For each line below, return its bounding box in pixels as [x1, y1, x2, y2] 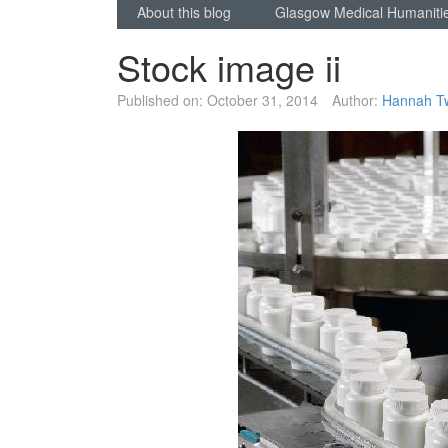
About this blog [137, 2, 231, 23]
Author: [332, 90, 378, 111]
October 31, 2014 [207, 90, 318, 111]
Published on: [117, 90, 203, 111]
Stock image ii [117, 41, 341, 93]
